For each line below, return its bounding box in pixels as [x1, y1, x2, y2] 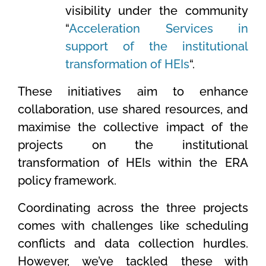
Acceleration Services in [69, 21, 248, 36]
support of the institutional [65, 39, 248, 54]
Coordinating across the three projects [18, 201, 248, 216]
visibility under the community [65, 4, 248, 18]
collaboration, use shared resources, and [18, 102, 248, 117]
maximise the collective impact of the [18, 120, 248, 135]
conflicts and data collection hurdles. [18, 236, 248, 251]
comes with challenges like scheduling [18, 218, 248, 233]
